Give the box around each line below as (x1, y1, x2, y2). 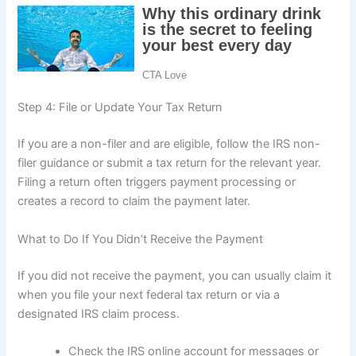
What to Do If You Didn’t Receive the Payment (17, 231, 264, 246)
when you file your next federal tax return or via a (17, 287, 281, 302)
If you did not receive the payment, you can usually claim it (17, 268, 332, 283)
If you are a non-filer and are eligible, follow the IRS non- (17, 137, 321, 152)
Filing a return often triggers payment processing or (17, 175, 296, 190)
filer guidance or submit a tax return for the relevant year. (17, 156, 322, 171)
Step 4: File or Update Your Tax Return (17, 100, 223, 115)
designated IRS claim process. (17, 306, 180, 321)
